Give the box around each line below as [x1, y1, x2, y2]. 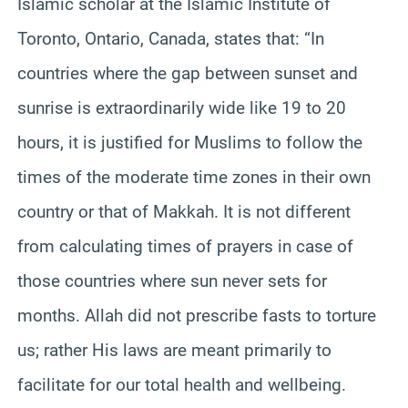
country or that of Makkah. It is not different [17, 200, 351, 222]
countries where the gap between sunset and [17, 62, 358, 84]
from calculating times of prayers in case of [17, 235, 353, 257]
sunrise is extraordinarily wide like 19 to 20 [17, 97, 346, 118]
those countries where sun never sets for [17, 270, 327, 291]
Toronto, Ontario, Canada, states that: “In [17, 27, 324, 49]
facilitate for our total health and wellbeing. [17, 373, 346, 395]
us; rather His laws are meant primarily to [17, 339, 331, 361]
